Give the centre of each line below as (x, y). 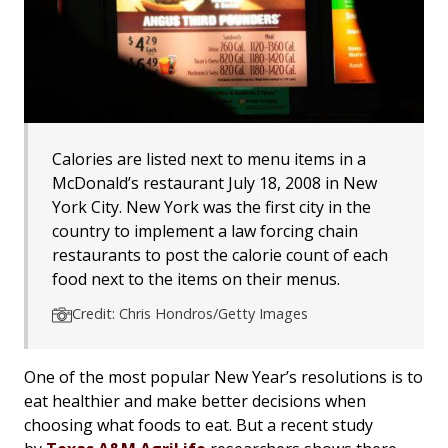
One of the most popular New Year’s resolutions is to (223, 377)
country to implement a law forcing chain (205, 231)
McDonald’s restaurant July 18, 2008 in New (214, 183)
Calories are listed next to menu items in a (209, 159)
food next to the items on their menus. (196, 279)
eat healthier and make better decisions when (195, 401)
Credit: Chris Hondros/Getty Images (190, 314)
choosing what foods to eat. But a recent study (198, 425)
